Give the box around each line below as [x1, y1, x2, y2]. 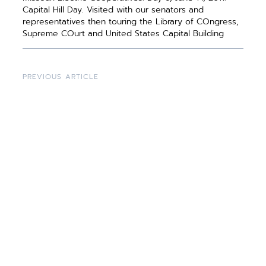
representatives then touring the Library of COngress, [23, 15, 239, 28]
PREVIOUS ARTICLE [23, 71, 99, 82]
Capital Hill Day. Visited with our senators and [23, 3, 204, 16]
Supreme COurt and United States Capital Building [23, 27, 224, 40]
